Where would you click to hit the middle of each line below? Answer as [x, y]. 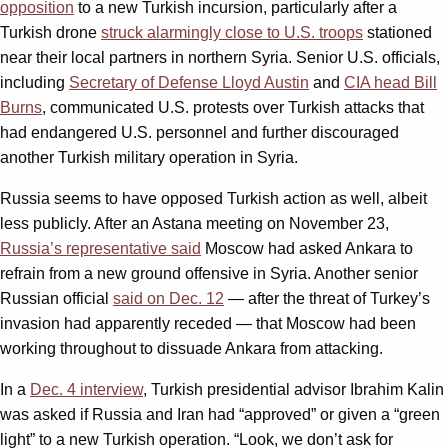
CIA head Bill [390, 82]
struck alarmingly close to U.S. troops [232, 32]
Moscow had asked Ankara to [307, 248]
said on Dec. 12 [168, 298]
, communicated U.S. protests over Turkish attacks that [233, 107]
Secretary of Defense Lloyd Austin [189, 82]
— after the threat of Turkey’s [327, 298]
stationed [397, 32]
